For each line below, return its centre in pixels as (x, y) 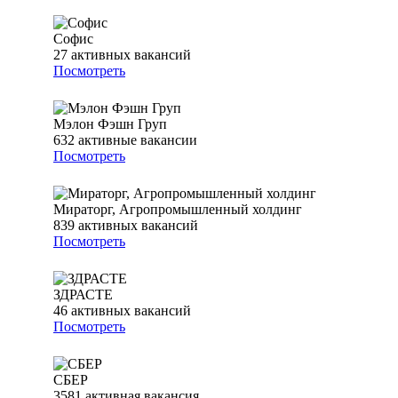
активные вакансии (138, 140)
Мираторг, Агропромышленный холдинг (178, 210)
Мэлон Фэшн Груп (110, 124)
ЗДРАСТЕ (83, 295)
